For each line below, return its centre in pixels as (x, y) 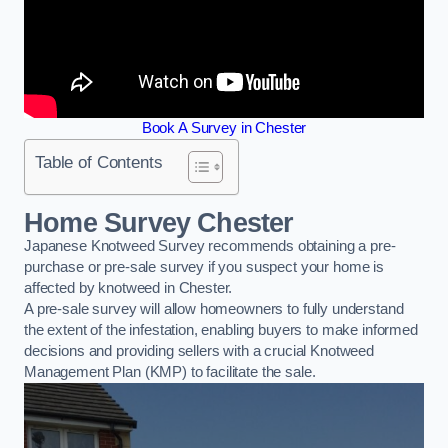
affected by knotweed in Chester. (128, 287)
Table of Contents (99, 162)
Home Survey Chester (159, 222)
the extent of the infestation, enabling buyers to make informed (221, 329)
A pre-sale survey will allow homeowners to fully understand (214, 308)
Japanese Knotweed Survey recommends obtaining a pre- (210, 245)
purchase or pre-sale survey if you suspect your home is (204, 266)
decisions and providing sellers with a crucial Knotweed (199, 350)
